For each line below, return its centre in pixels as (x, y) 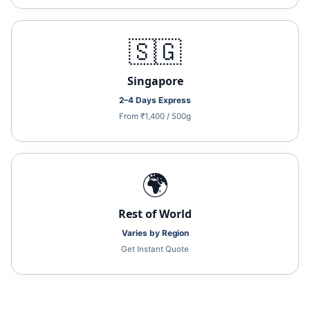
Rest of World (155, 214)
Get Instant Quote (155, 249)
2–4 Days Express (155, 100)
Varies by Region (155, 233)
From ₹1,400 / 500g (155, 116)
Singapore (155, 81)
